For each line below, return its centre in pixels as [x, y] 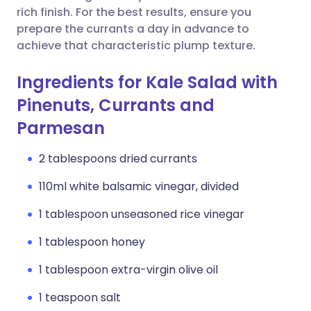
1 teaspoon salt [80, 297]
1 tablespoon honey [92, 242]
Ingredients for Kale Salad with [147, 82]
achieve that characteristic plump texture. [136, 45]
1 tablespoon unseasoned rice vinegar [142, 214]
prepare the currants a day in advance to [133, 29]
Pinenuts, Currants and [116, 105]
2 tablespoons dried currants [118, 159]
